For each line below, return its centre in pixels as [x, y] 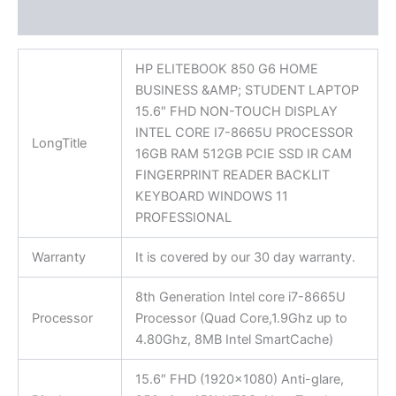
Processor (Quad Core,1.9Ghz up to [241, 318]
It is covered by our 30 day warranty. [245, 257]
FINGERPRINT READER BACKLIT [232, 175]
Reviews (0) [56, 18]
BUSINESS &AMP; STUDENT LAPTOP [247, 90]
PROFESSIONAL [183, 217]
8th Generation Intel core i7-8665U [240, 297]
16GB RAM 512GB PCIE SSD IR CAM [243, 153]
